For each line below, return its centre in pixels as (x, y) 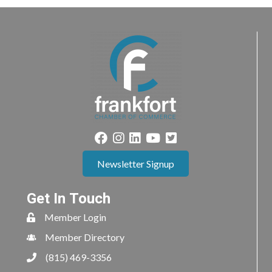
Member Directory (85, 237)
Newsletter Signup (136, 163)
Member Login (75, 217)
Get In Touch (69, 199)
